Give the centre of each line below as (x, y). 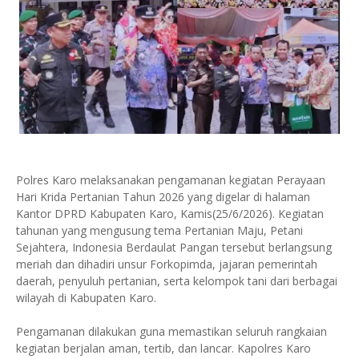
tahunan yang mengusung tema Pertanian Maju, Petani (159, 231)
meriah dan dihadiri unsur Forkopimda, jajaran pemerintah (167, 264)
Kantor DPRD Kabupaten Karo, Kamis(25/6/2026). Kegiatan (170, 214)
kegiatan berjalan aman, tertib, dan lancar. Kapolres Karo (163, 349)
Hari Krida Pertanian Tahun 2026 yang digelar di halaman (163, 197)
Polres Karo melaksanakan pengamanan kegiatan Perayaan (171, 180)
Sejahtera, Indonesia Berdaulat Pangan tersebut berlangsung (174, 248)
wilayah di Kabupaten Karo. (86, 298)
